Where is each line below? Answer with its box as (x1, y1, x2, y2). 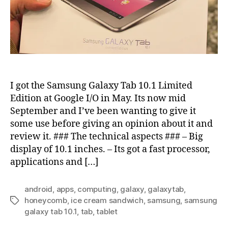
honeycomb (24, 195, 67, 205)
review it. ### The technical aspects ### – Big (10, 130, 203, 142)
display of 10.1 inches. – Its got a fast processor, (10, 143, 210, 155)
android (24, 184, 53, 194)
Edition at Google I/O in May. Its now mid (10, 92, 186, 104)
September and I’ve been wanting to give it (10, 105, 196, 117)
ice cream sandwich (71, 195, 144, 205)
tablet (96, 206, 118, 216)
